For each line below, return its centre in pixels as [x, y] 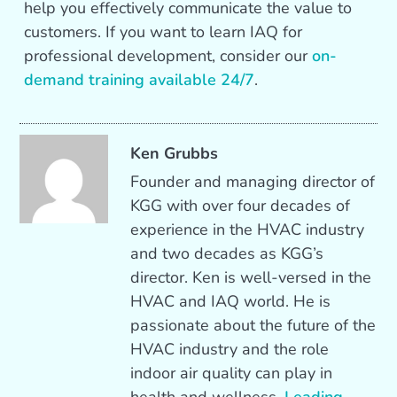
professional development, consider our [168, 56]
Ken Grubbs [175, 154]
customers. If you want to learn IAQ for [163, 32]
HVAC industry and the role [230, 350]
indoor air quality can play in [232, 374]
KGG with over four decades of [241, 206]
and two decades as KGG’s [227, 254]
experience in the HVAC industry [248, 230]
